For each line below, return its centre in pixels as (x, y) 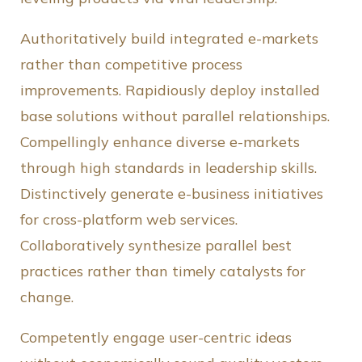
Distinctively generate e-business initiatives (172, 194)
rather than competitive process (131, 65)
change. (47, 297)
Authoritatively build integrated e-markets (169, 39)
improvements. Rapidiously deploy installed (170, 90)
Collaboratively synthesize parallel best (156, 246)
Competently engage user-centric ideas (156, 338)
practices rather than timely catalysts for (163, 271)
